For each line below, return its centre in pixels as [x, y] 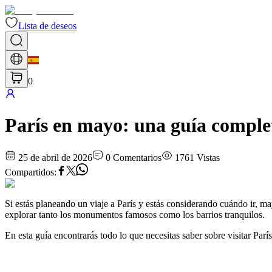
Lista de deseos [47, 26]
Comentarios [137, 157]
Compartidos [29, 172]
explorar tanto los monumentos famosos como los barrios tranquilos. [135, 214]
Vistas [208, 157]
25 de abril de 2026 [55, 157]
